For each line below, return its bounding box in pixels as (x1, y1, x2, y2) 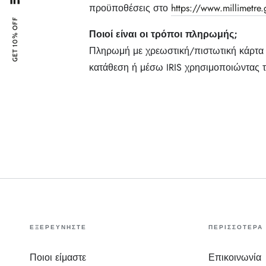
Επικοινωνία (208, 250, 261, 264)
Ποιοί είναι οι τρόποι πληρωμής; (89, 27, 237, 41)
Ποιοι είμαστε (30, 250, 86, 264)
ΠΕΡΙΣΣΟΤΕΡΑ (208, 223, 263, 231)
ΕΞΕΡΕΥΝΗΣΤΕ (30, 223, 87, 231)
